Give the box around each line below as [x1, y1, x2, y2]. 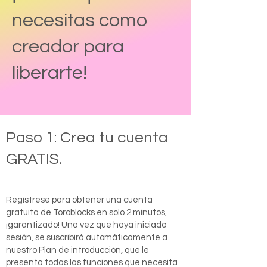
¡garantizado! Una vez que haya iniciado [6, 221, 166, 229]
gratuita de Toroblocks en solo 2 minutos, [6, 208, 167, 217]
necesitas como [12, 11, 147, 30]
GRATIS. [6, 151, 61, 167]
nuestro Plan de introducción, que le [6, 246, 149, 254]
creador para [12, 37, 124, 57]
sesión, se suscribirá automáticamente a [6, 233, 167, 242]
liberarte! [12, 63, 87, 83]
